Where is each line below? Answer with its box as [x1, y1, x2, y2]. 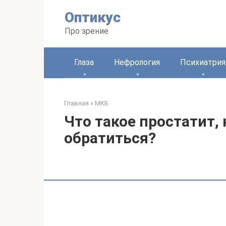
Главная [64, 99, 89, 107]
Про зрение [65, 26, 108, 36]
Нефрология [114, 58, 160, 67]
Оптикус [65, 9, 121, 26]
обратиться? [64, 129, 156, 147]
